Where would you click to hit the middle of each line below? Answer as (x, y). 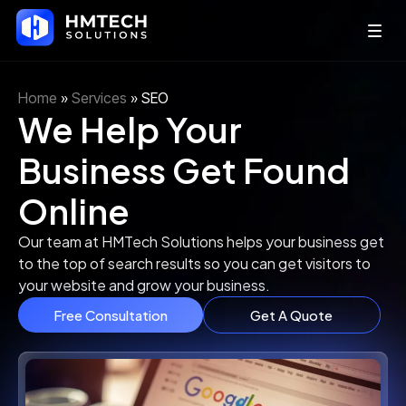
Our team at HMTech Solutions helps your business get (201, 242)
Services (99, 98)
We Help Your (130, 129)
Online (74, 211)
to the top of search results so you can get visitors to (194, 263)
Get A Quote (292, 315)
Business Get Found (184, 170)
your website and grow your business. (144, 285)
